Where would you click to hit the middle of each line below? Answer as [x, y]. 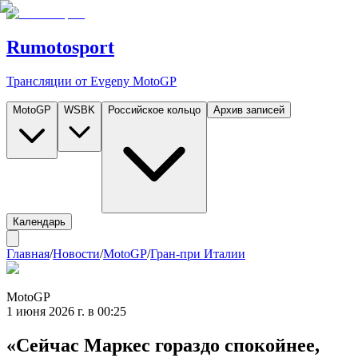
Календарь [39, 221]
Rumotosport [60, 47]
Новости [76, 253]
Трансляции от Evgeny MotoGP [91, 81]
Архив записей [249, 109]
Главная [28, 253]
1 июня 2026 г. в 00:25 [66, 311]
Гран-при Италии [198, 253]
